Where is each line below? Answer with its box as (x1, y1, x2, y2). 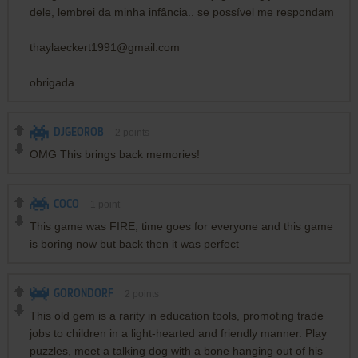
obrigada (29, 75, 74, 89)
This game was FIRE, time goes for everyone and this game (29, 219, 333, 233)
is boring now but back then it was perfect (29, 237, 239, 250)
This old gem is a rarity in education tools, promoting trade (29, 308, 324, 322)
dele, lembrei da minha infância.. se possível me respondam (29, 5, 334, 18)
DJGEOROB (53, 126, 104, 138)
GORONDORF (53, 288, 113, 300)
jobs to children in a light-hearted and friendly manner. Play (29, 326, 327, 340)
